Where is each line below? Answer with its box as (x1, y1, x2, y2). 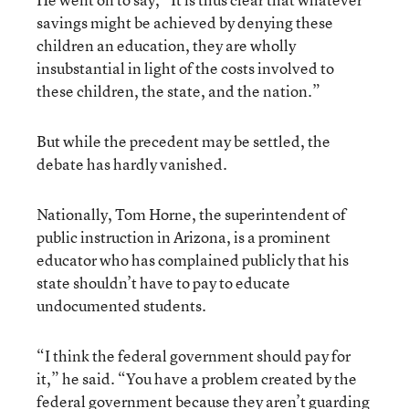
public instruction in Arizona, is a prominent (37, 225, 330, 247)
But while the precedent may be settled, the (37, 130, 330, 152)
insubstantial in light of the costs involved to (37, 57, 334, 79)
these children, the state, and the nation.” (37, 79, 320, 101)
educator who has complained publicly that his (37, 248, 349, 270)
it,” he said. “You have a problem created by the (37, 367, 357, 389)
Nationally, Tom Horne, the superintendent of (37, 203, 346, 225)
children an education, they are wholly (37, 34, 296, 56)
